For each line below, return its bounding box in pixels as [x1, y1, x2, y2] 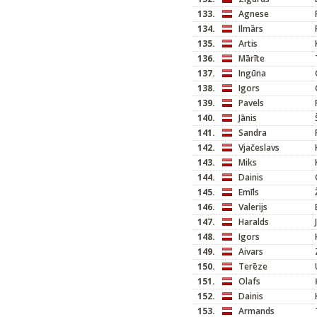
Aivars [238, 246, 263, 258]
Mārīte [238, 52, 265, 64]
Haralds [238, 216, 269, 228]
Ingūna [238, 67, 266, 79]
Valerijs [238, 201, 267, 213]
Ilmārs [238, 23, 263, 35]
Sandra [238, 127, 267, 139]
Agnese [238, 8, 269, 20]
